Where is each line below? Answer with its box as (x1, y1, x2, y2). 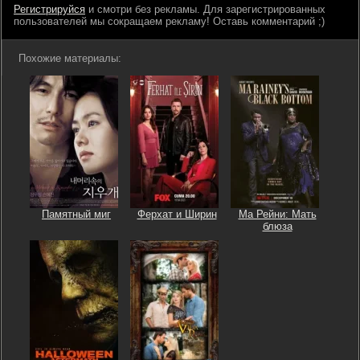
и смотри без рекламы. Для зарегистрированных (85, 3, 325, 15)
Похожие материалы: (18, 52, 121, 64)
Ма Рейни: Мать (238, 208, 317, 220)
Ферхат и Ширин (137, 208, 217, 220)
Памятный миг (42, 208, 111, 220)
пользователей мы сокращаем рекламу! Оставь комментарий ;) (14, 15, 325, 27)
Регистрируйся (14, 3, 85, 15)
